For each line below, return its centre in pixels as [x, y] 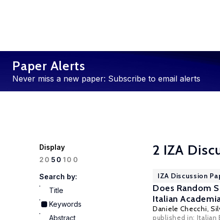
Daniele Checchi [180, 209]
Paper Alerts [49, 66]
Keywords [65, 204]
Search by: [58, 177]
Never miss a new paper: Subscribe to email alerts [106, 79]
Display [52, 147]
